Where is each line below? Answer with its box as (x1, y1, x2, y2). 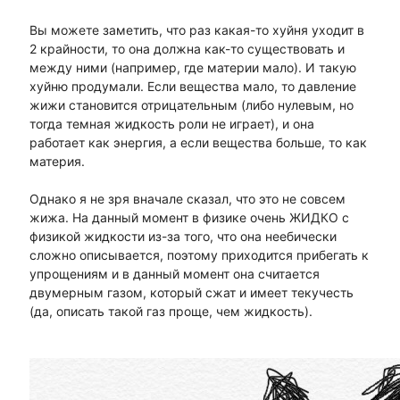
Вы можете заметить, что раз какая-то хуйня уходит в (29, 22, 364, 38)
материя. (29, 154, 85, 170)
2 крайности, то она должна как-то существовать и (29, 41, 345, 57)
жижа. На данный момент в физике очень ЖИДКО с (29, 210, 349, 226)
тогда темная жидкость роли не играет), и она (29, 116, 314, 132)
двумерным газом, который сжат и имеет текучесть (29, 285, 354, 301)
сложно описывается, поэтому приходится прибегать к (29, 247, 369, 263)
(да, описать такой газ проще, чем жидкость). (29, 304, 312, 320)
